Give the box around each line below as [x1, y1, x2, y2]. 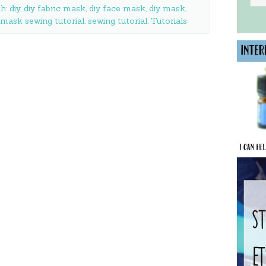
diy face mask [89, 3, 145, 14]
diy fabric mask [24, 3, 85, 14]
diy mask [149, 3, 185, 14]
